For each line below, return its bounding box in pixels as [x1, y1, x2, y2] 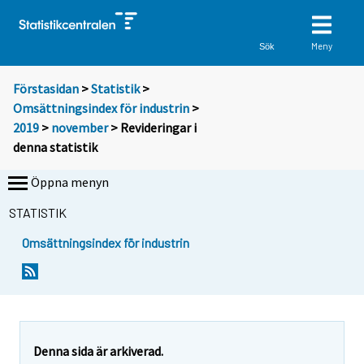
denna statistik [13, 139, 97, 156]
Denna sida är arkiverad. [33, 342, 163, 359]
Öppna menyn [31, 174, 109, 191]
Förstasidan [13, 80, 79, 97]
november [51, 119, 108, 136]
